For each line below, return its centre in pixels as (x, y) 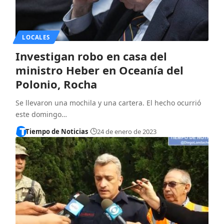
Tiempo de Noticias (57, 131)
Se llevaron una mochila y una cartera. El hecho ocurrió (108, 102)
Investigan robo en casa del (91, 56)
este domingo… (41, 114)
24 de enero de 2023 (126, 131)
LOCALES (36, 37)
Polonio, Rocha (56, 84)
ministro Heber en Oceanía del (99, 70)
